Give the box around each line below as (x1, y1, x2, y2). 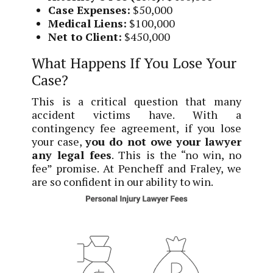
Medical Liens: (48, 16, 127, 31)
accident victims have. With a (32, 107, 241, 122)
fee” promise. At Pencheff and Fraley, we (32, 160, 241, 175)
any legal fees (32, 147, 112, 162)
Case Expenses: (48, 2, 131, 18)
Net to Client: (48, 29, 122, 44)
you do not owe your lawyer (85, 133, 241, 149)
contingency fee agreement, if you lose (32, 120, 241, 135)
